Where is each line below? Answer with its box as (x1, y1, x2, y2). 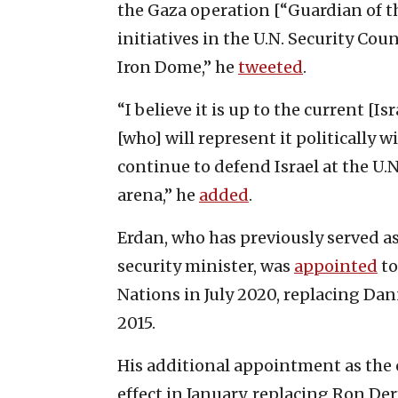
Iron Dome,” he (117, 56, 238, 77)
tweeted (238, 56, 303, 77)
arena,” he (117, 184, 199, 205)
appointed (294, 255, 378, 276)
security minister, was (117, 255, 294, 276)
